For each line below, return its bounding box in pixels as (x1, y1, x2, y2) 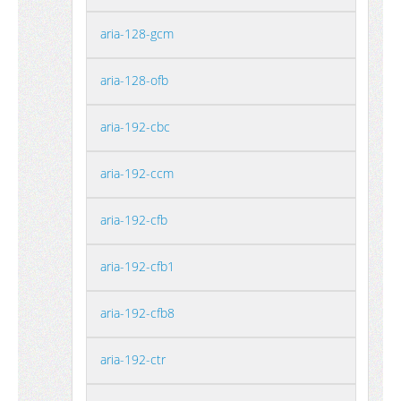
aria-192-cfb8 (100, 304, 175, 321)
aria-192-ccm (100, 165, 174, 182)
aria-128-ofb (100, 72, 168, 89)
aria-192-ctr (100, 351, 166, 368)
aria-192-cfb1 (100, 258, 175, 275)
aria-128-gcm (100, 25, 174, 42)
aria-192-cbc (100, 118, 170, 135)
